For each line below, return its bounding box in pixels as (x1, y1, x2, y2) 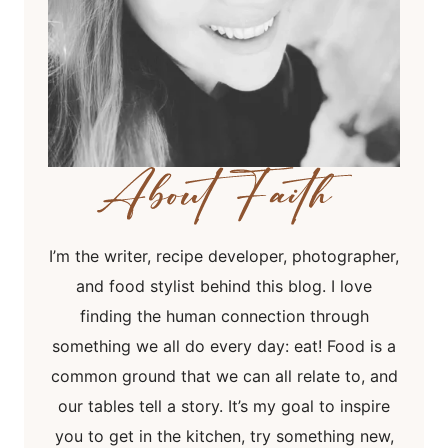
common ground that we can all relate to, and (50, 366, 398, 387)
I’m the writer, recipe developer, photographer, (49, 246, 399, 267)
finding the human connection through (79, 306, 369, 327)
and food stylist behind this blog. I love (76, 276, 372, 297)
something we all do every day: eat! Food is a (52, 336, 396, 357)
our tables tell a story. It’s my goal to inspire (58, 396, 390, 417)
